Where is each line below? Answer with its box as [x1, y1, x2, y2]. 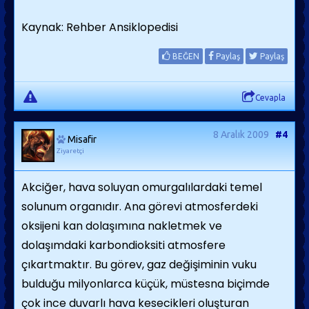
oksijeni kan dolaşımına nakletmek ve [21, 218, 222, 234]
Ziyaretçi [57, 147, 84, 154]
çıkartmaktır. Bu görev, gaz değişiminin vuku [21, 257, 257, 272]
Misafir [68, 134, 97, 145]
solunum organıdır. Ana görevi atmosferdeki [21, 199, 258, 215]
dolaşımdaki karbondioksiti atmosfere [21, 237, 226, 253]
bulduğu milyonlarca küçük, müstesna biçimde [21, 276, 270, 292]
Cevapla [255, 93, 286, 102]
